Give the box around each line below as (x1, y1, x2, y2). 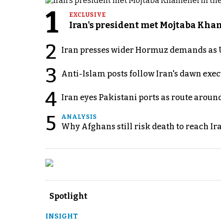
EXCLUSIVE (69, 11, 106, 19)
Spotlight (49, 191, 87, 201)
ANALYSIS (61, 113, 97, 120)
